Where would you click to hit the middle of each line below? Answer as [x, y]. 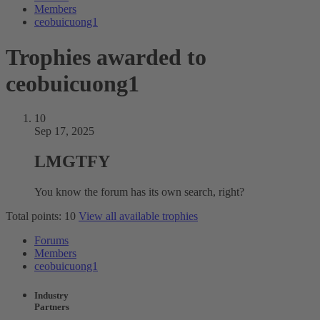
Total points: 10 [41, 216]
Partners [52, 307]
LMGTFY [72, 162]
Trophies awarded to [106, 57]
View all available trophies [138, 216]
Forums [51, 241]
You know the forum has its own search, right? [139, 192]
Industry [51, 296]
